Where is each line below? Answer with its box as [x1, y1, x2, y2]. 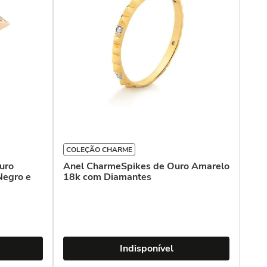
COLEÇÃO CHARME [66, 145, 132, 154]
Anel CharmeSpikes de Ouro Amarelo [63, 160, 229, 173]
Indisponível [119, 242, 173, 255]
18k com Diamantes [63, 170, 151, 184]
